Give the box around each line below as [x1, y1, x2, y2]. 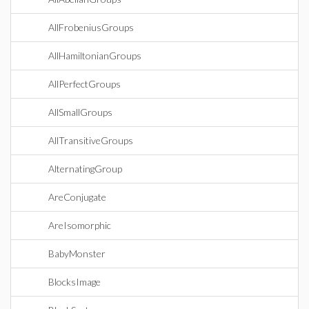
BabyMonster [48, 248, 106, 259]
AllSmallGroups [48, 106, 112, 118]
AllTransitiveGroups [48, 134, 133, 146]
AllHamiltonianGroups [48, 50, 141, 61]
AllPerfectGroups [48, 78, 121, 90]
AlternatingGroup [48, 163, 122, 175]
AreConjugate [48, 191, 106, 203]
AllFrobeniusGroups [48, 21, 134, 33]
